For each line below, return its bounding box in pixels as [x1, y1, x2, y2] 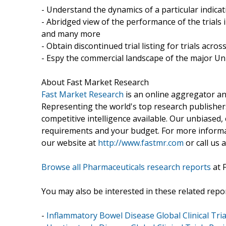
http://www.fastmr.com [98, 137, 184, 148]
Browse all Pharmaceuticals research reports [41, 161, 211, 173]
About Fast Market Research [41, 76, 149, 88]
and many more [41, 28, 100, 39]
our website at [41, 137, 98, 148]
